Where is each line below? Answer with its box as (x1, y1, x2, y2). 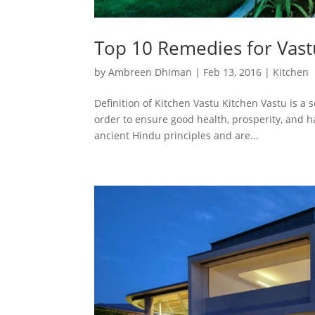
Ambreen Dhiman (108, 65, 193, 79)
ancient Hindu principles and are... (94, 128, 259, 142)
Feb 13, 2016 (203, 65, 262, 79)
